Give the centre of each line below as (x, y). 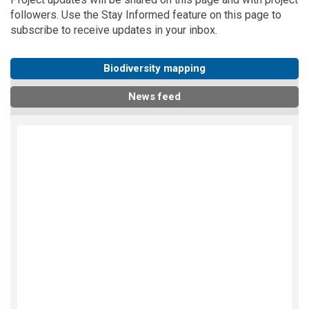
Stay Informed (136, 14)
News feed (154, 96)
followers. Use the (56, 14)
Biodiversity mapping (154, 68)
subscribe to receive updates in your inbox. (114, 30)
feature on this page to (226, 14)
